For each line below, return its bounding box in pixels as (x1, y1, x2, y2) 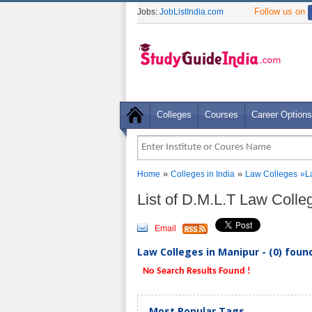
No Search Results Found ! (141, 266, 251, 276)
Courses (205, 109, 238, 120)
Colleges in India (171, 169, 235, 179)
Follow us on (254, 6, 308, 17)
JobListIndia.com (159, 7, 224, 17)
